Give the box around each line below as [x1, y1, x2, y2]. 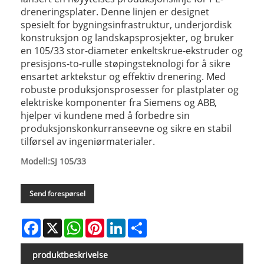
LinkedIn [126, 217, 159, 229]
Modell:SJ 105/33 [21, 155, 86, 167]
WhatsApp [83, 217, 124, 229]
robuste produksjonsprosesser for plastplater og [21, 82, 239, 96]
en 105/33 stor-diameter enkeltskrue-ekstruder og [21, 44, 243, 57]
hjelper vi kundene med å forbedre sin [21, 108, 190, 122]
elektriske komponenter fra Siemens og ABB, [21, 95, 217, 109]
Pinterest [104, 217, 140, 229]
